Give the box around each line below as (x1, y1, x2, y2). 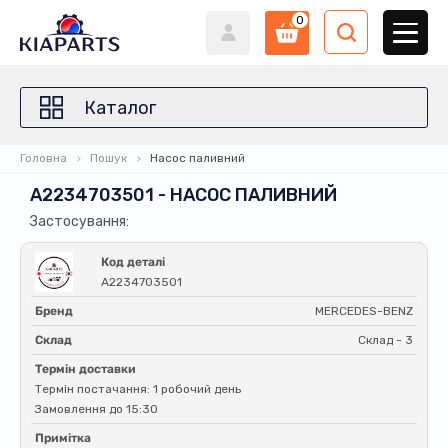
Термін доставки (35, 362, 136, 376)
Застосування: (30, 213, 129, 230)
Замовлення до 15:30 (35, 402, 158, 416)
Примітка (35, 431, 91, 445)
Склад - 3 (358, 333, 413, 347)
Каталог (84, 96, 156, 119)
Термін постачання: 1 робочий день (35, 382, 241, 396)
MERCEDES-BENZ (315, 304, 413, 318)
